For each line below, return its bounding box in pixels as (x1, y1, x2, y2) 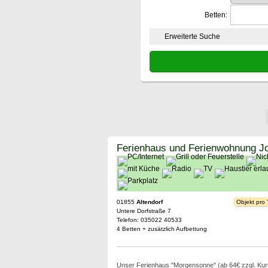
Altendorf (136, 199, 163, 205)
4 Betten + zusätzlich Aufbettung (116, 226, 207, 232)
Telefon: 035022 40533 (116, 217, 182, 223)
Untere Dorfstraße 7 (116, 208, 171, 214)
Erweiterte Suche (164, 32, 220, 41)
